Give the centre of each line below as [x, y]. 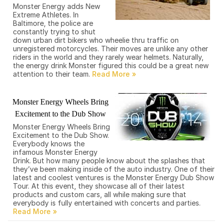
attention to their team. [53, 74]
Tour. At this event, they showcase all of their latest [99, 186]
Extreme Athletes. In [46, 15]
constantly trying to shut [54, 32]
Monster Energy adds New [56, 6]
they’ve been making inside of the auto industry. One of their [114, 169]
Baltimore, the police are [53, 23]
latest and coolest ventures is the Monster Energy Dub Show [113, 178]
